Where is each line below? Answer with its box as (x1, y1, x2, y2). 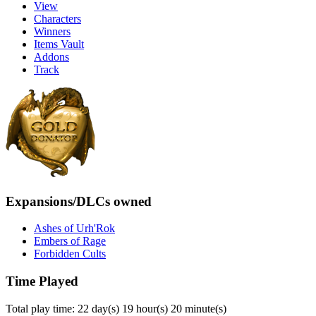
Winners (34, 25, 71, 37)
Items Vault (34, 37, 84, 50)
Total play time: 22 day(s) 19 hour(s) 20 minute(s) (6, 302, 226, 315)
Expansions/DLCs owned (6, 193, 152, 209)
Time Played (6, 273, 78, 288)
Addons (34, 50, 69, 63)
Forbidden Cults (34, 248, 106, 260)
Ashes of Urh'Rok (34, 222, 115, 235)
